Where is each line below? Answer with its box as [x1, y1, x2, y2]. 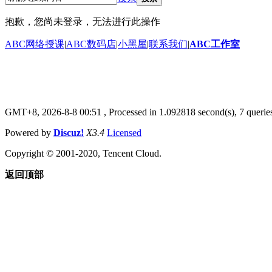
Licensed [107, 127, 141, 138]
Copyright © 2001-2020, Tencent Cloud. [5, 148, 161, 158]
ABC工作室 [189, 38, 240, 49]
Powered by [5, 127, 53, 138]
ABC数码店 [66, 38, 116, 49]
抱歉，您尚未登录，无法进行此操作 [5, 16, 160, 27]
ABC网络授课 [5, 38, 64, 49]
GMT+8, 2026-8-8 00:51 [5, 106, 101, 117]
